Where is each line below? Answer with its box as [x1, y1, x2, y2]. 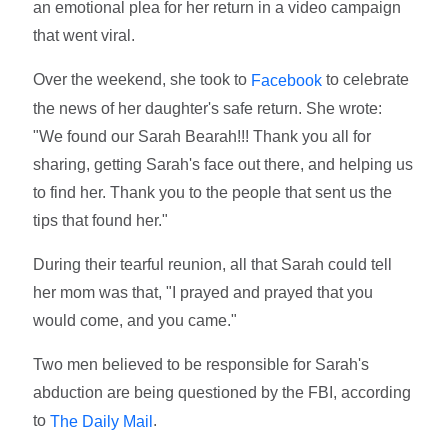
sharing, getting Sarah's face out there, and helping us [33, 156, 414, 174]
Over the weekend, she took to [33, 71, 252, 89]
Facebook [251, 72, 323, 90]
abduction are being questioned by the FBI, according [33, 384, 412, 402]
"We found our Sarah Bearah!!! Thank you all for [33, 128, 372, 146]
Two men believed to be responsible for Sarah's [33, 356, 370, 374]
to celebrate [322, 71, 410, 89]
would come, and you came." [33, 312, 238, 330]
